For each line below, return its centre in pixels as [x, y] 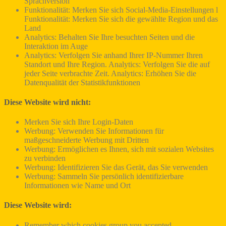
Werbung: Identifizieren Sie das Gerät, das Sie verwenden [116, 167]
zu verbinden [45, 158]
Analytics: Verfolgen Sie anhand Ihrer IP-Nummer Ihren [114, 55]
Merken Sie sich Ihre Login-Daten [79, 122]
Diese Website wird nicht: [47, 102]
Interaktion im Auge [56, 46]
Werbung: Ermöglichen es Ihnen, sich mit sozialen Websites [119, 149]
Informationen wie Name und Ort [77, 186]
